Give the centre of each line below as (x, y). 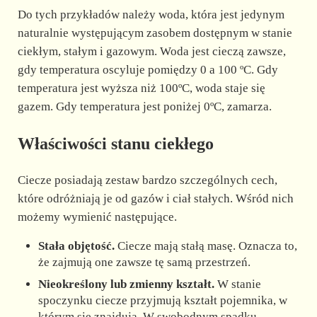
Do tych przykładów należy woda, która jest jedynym (151, 15)
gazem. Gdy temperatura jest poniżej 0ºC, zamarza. (144, 107)
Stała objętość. (77, 246)
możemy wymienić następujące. (97, 217)
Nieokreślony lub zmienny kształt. (127, 284)
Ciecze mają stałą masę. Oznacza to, (206, 246)
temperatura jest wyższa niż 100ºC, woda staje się (141, 88)
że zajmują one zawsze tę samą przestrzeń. (145, 262)
